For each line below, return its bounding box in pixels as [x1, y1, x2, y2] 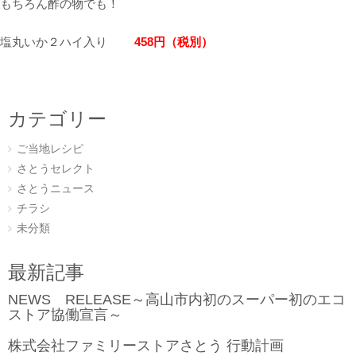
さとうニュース [17, 182, 95, 195]
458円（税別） [131, 34, 213, 48]
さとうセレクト [17, 162, 95, 175]
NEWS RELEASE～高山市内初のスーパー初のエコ [8, 292, 346, 308]
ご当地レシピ [17, 142, 83, 155]
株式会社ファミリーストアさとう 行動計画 [8, 338, 284, 354]
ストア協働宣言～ [8, 307, 122, 323]
